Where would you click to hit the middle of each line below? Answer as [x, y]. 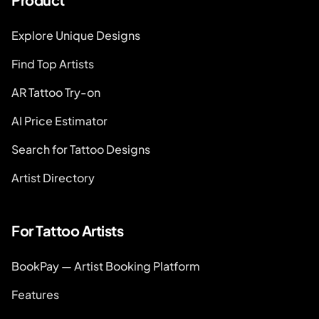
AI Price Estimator [59, 121]
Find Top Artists [53, 64]
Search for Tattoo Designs [81, 149]
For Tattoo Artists [67, 230]
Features [35, 294]
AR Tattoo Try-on [56, 92]
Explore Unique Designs [76, 35]
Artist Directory [53, 178]
